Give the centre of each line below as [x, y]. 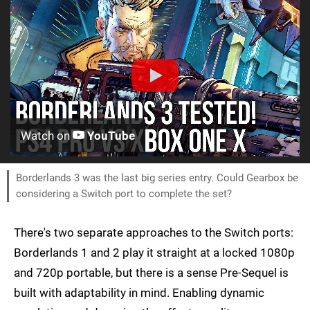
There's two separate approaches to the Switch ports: [154, 233]
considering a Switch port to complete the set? [124, 194]
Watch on [47, 136]
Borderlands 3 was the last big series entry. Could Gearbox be [157, 178]
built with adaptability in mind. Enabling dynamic [139, 293]
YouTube [110, 136]
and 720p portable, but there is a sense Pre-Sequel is [151, 273]
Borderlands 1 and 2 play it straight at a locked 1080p [154, 253]
